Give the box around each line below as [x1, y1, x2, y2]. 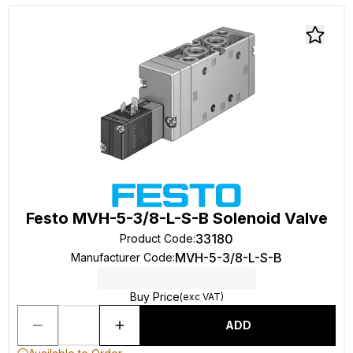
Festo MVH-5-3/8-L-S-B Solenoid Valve [25, 209, 328, 228]
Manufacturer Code [71, 251, 173, 264]
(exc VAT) [179, 291, 224, 303]
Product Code [120, 232, 193, 245]
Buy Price [129, 290, 180, 303]
